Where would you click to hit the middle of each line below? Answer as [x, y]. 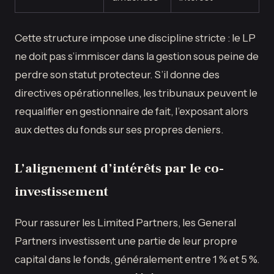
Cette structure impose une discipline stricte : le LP [135, 37]
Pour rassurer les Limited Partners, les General [125, 222]
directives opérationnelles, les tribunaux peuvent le [136, 92]
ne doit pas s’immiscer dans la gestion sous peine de [137, 56]
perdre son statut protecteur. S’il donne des [117, 74]
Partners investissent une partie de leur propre [126, 240]
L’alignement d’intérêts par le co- [119, 168]
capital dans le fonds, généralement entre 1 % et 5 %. [137, 259]
